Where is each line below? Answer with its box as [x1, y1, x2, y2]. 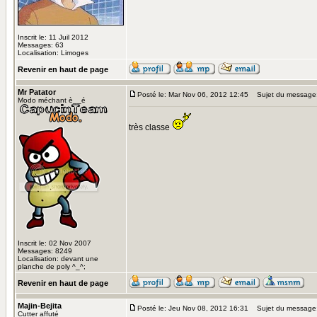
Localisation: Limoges [18, 49, 88, 57]
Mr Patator [18, 88, 56, 96]
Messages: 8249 [18, 247, 72, 255]
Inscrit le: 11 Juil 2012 [18, 33, 88, 41]
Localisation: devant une [18, 255, 98, 263]
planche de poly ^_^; [18, 263, 86, 270]
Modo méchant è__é [18, 96, 86, 104]
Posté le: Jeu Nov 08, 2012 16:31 [137, 304, 248, 312]
